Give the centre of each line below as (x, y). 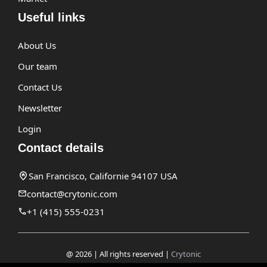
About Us (37, 45)
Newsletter (40, 108)
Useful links (52, 17)
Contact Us (40, 87)
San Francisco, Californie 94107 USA (103, 176)
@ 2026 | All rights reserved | (119, 254)
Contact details (61, 148)
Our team (38, 66)
